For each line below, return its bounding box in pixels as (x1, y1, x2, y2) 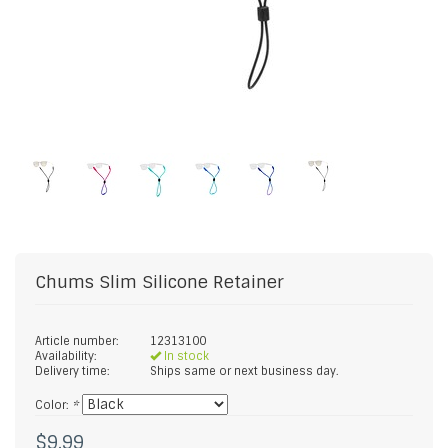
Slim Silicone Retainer (99, 271, 284, 293)
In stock (161, 349, 209, 363)
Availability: (35, 349, 97, 363)
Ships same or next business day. (150, 364, 339, 378)
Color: (35, 398, 72, 412)
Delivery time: (35, 364, 110, 378)
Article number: (35, 334, 119, 348)
